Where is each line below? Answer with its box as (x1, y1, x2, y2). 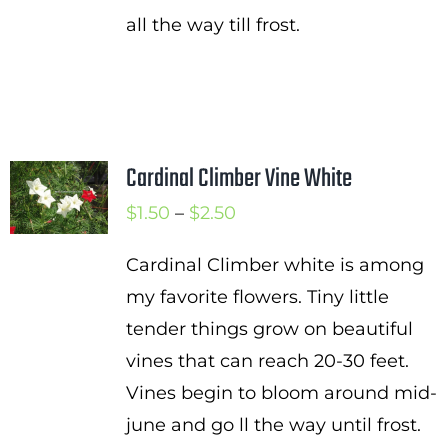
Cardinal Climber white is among (125, 254, 424, 276)
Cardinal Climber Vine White (125, 159, 352, 199)
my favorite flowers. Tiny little (125, 286, 389, 308)
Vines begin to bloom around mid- (125, 382, 437, 404)
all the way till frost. (125, 14, 300, 36)
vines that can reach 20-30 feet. (125, 350, 409, 372)
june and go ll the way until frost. (125, 414, 421, 436)
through (234, 297, 308, 319)
